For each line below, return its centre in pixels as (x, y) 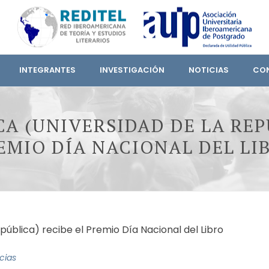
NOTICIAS (209, 70)
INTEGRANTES (47, 70)
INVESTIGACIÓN (132, 70)
